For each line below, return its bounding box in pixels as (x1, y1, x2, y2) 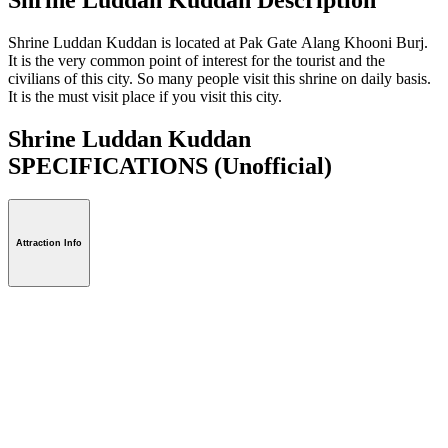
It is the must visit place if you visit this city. (8, 87, 282, 105)
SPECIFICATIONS (8, 152, 214, 179)
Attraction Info (16, 238, 82, 249)
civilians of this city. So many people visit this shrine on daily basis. (8, 69, 431, 87)
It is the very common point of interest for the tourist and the (8, 51, 385, 69)
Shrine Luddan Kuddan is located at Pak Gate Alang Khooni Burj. (8, 33, 428, 51)
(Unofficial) (214, 152, 332, 179)
